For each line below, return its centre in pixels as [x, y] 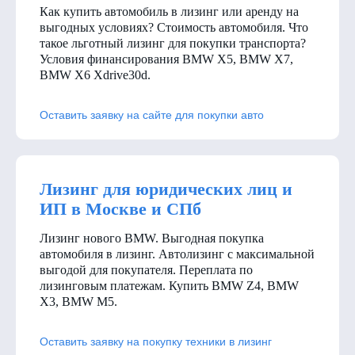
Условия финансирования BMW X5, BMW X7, [166, 59]
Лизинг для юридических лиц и [166, 189]
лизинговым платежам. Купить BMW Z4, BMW [169, 285]
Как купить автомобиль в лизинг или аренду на [169, 11]
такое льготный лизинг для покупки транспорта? [173, 43]
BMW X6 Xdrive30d [94, 74]
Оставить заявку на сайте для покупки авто [152, 115]
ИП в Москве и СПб [120, 208]
